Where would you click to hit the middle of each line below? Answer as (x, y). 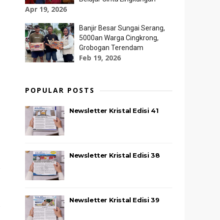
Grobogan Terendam (111, 48)
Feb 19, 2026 (100, 58)
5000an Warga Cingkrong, (119, 38)
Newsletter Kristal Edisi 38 (115, 155)
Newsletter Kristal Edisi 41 (114, 110)
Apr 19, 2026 (46, 9)
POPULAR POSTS (60, 90)
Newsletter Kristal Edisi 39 (114, 200)
